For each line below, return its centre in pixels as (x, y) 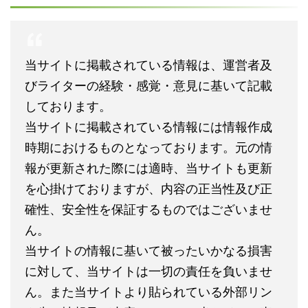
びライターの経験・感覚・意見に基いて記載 (148, 86)
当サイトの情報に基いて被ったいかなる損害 (148, 251)
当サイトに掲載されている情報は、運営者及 (148, 65)
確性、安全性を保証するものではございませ (148, 209)
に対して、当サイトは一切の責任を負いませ (148, 271)
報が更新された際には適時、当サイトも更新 (148, 168)
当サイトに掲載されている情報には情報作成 (148, 127)
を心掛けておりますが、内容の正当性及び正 (148, 189)
